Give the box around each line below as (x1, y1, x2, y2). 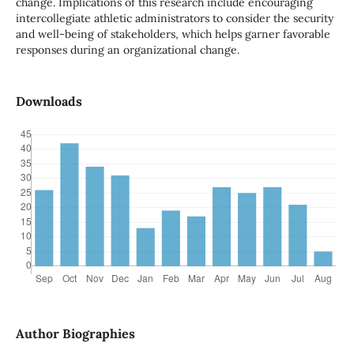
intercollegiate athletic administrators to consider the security (15, 11, 333, 25)
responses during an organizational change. (15, 43, 239, 57)
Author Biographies (15, 326, 135, 342)
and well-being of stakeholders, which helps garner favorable (15, 27, 330, 41)
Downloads (15, 93, 82, 110)
